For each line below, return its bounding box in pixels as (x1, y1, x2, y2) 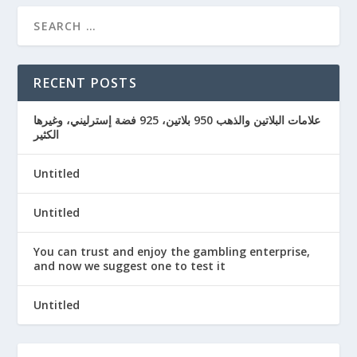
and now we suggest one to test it (33, 258, 226, 274)
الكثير (33, 127, 60, 143)
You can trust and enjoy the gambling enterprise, (33, 244, 311, 260)
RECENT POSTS (33, 74, 137, 92)
